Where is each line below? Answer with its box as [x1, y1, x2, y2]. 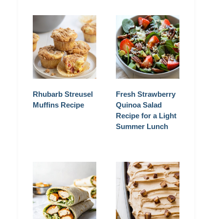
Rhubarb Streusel [33, 90, 93, 99]
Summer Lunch [116, 122, 168, 131]
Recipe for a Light [116, 111, 176, 120]
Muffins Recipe [33, 101, 84, 109]
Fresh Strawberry [116, 90, 175, 99]
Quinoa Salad [116, 101, 162, 109]
